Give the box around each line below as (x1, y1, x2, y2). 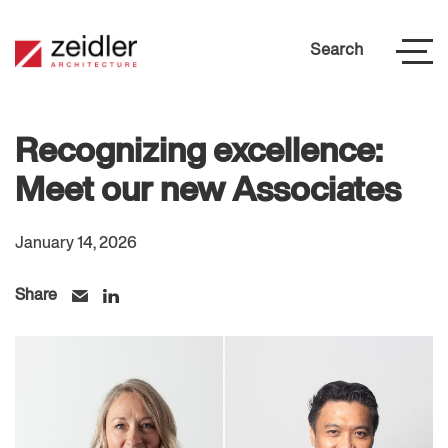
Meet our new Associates (15, 175, 401, 210)
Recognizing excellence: (15, 136, 383, 171)
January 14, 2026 (15, 236, 137, 253)
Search (310, 43, 364, 60)
